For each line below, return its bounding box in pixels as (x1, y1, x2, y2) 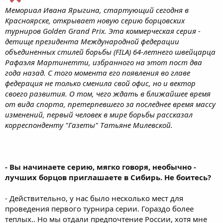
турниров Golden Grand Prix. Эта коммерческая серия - (5, 26, 201, 36)
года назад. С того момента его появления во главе (5, 68, 190, 78)
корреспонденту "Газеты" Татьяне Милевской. (5, 120, 173, 130)
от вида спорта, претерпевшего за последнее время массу (5, 99, 216, 109)
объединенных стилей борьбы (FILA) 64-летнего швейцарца (5, 47, 216, 57)
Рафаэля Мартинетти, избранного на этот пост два (5, 57, 202, 67)
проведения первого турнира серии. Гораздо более (5, 204, 194, 214)
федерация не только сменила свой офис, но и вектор (5, 78, 196, 88)
